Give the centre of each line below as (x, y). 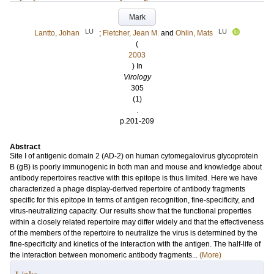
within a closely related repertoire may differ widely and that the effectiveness (137, 222)
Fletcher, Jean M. (131, 33)
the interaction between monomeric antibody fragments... (105, 255)
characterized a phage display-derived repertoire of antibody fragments (128, 189)
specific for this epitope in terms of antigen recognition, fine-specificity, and (132, 200)
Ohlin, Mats (194, 33)
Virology (137, 77)
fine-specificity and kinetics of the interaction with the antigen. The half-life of (135, 244)
